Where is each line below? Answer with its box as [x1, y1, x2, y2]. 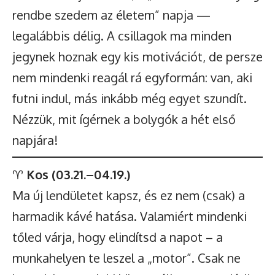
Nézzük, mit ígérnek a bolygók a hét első [12, 111, 236, 127]
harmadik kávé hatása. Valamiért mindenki [12, 208, 247, 224]
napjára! [12, 132, 58, 148]
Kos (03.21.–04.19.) [26, 166, 130, 182]
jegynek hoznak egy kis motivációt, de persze [12, 48, 263, 64]
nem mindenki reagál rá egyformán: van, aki [12, 69, 252, 85]
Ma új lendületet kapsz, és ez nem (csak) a [12, 187, 245, 203]
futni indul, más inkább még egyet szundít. [12, 90, 247, 106]
